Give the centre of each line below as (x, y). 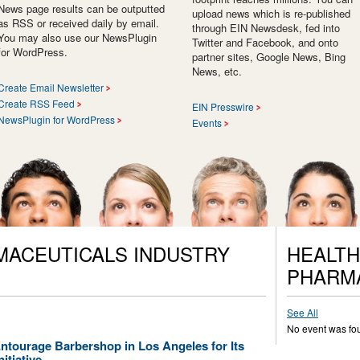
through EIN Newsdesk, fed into (266, 28)
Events (207, 123)
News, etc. (217, 72)
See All (302, 313)
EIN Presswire (223, 107)
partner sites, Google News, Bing (269, 57)
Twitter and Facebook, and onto (265, 43)
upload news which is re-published (271, 14)
